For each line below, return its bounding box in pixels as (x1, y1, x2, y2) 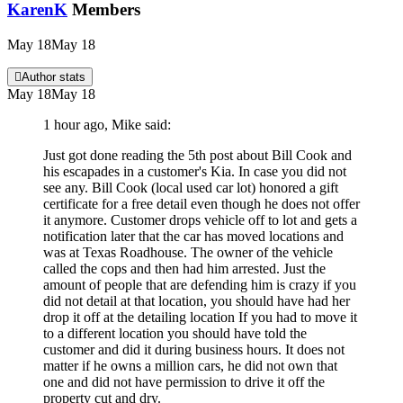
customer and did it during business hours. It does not (43, 341, 345, 357)
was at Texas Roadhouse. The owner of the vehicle (43, 244, 333, 260)
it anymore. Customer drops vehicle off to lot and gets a (43, 211, 357, 228)
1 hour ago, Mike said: (43, 116, 171, 132)
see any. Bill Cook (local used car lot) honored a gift (43, 179, 338, 195)
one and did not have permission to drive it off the (43, 373, 325, 390)
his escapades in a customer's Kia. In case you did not (43, 163, 346, 179)
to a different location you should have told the (43, 325, 307, 341)
